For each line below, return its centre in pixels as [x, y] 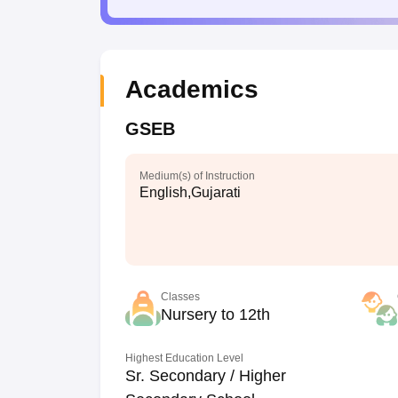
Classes [180, 297]
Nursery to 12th [215, 314]
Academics [191, 89]
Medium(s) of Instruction [197, 176]
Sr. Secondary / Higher [205, 376]
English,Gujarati [190, 192]
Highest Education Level [184, 358]
